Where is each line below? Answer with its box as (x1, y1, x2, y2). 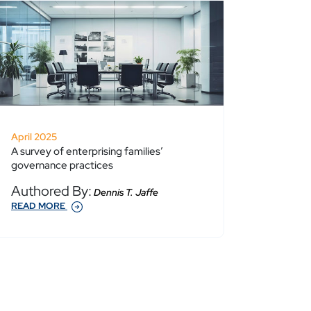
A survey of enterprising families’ (11, 144, 163, 159)
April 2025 (11, 131, 57, 144)
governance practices (11, 158, 113, 173)
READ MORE (11, 200, 67, 212)
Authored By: (11, 182, 92, 201)
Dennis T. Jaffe (92, 186, 158, 199)
